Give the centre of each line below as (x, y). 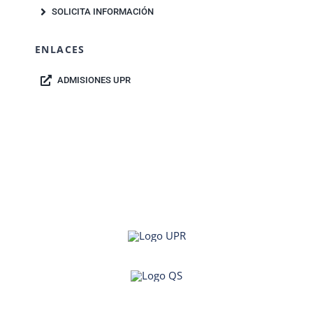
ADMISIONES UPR (94, 80)
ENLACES (60, 50)
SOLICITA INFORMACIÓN (102, 12)
